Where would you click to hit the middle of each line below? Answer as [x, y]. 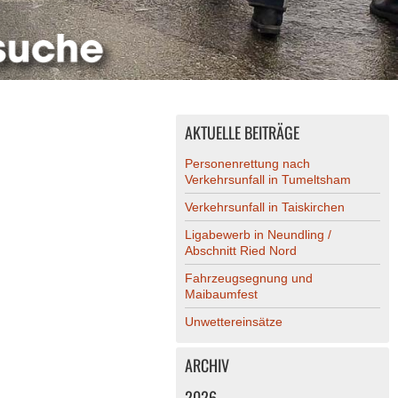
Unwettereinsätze [234, 322]
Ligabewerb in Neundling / [258, 235]
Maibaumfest [221, 295]
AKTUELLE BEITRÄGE [242, 133]
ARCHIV [207, 366]
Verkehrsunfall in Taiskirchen [265, 207]
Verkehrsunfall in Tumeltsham [268, 180]
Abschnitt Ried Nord [241, 251]
